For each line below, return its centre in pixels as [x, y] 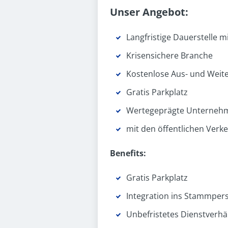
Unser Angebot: [149, 12]
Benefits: [128, 153]
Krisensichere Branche [169, 55]
